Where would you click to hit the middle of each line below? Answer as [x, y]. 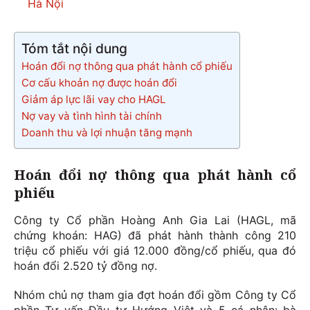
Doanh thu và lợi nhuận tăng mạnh [107, 133]
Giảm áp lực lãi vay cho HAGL [94, 100]
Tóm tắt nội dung [74, 49]
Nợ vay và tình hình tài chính [92, 116]
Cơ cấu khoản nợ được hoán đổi [99, 83]
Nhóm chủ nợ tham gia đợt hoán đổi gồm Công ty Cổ [155, 295]
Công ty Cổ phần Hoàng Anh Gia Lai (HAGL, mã [155, 220]
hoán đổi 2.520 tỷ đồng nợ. [85, 266]
